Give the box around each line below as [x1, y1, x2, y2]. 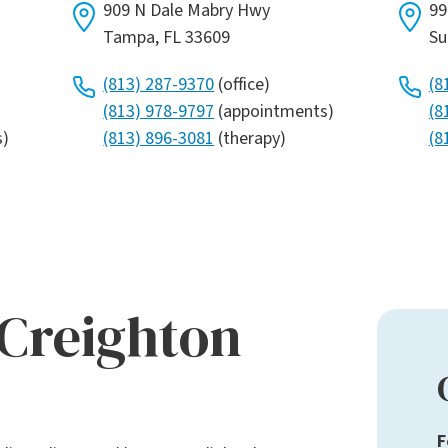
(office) [214, 72, 271, 98]
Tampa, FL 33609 [103, 25, 231, 51]
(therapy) [214, 126, 287, 152]
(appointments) [214, 99, 335, 125]
